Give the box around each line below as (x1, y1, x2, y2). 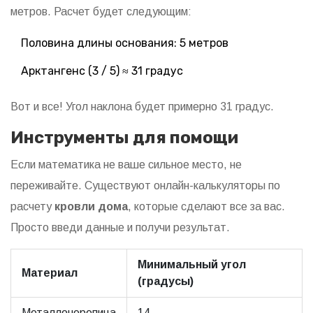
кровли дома (54, 201, 128, 213)
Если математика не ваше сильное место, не (10, 159, 242, 171)
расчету (10, 201, 54, 213)
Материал (22, 267, 78, 279)
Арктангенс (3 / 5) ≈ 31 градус (21, 64, 183, 78)
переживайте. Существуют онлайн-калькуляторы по (10, 180, 280, 192)
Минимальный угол (138, 259, 246, 271)
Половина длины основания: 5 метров (21, 36, 228, 50)
